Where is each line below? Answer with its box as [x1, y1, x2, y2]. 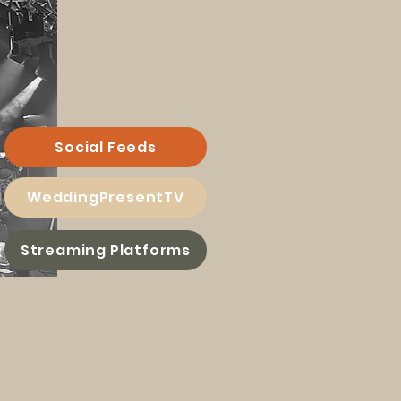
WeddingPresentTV [27, 187, 184, 208]
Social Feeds [55, 137, 157, 158]
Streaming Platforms [20, 240, 192, 260]
